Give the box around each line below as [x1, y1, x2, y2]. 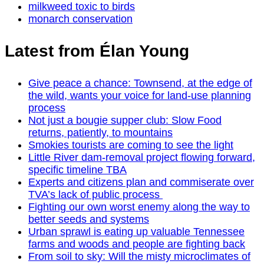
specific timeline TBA [28, 164, 127, 176]
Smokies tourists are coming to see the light [28, 139, 233, 151]
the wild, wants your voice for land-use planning [28, 90, 251, 102]
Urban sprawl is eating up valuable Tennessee [28, 226, 245, 238]
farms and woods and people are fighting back [28, 238, 245, 250]
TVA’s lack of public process [28, 189, 163, 201]
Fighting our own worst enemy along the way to [28, 201, 250, 213]
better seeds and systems [28, 213, 149, 226]
